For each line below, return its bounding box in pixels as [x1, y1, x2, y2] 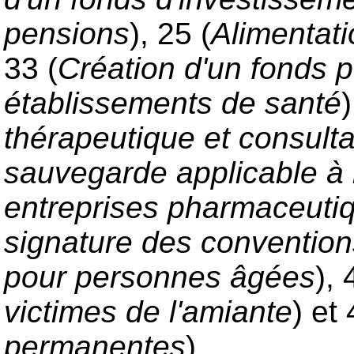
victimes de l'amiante [4, 295, 292, 330]
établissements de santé [4, 86, 341, 121]
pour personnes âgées [4, 260, 315, 295]
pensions [4, 17, 130, 51]
